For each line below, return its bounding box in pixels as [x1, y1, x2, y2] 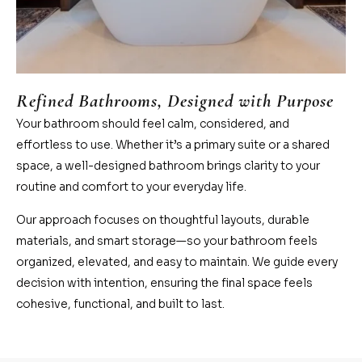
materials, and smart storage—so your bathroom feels [16, 233, 318, 248]
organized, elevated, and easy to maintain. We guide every [16, 254, 338, 269]
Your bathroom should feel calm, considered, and [16, 116, 289, 132]
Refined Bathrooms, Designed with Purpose [16, 90, 334, 113]
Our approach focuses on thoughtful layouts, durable [16, 212, 309, 227]
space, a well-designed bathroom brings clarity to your [16, 158, 320, 174]
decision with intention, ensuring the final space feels [16, 275, 313, 290]
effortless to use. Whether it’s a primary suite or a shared [16, 137, 330, 153]
